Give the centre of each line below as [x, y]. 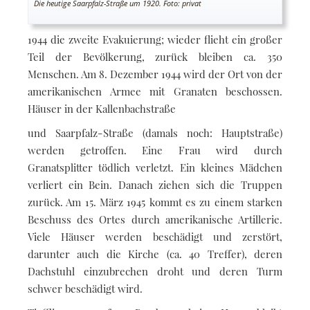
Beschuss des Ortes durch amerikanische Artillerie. [155, 219]
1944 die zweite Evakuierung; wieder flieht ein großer [155, 39]
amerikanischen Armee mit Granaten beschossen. [155, 91]
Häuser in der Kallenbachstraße [102, 108]
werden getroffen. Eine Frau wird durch [155, 150]
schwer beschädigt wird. [85, 288]
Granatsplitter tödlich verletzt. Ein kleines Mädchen [155, 167]
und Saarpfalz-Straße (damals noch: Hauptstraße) [155, 133]
